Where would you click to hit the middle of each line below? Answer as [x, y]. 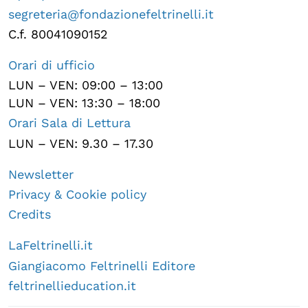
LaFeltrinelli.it [51, 245]
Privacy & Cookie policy [77, 195]
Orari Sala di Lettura [69, 123]
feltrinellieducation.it [72, 285]
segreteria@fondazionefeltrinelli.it [111, 14]
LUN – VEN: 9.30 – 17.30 [81, 143]
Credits [30, 214]
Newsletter [41, 174]
